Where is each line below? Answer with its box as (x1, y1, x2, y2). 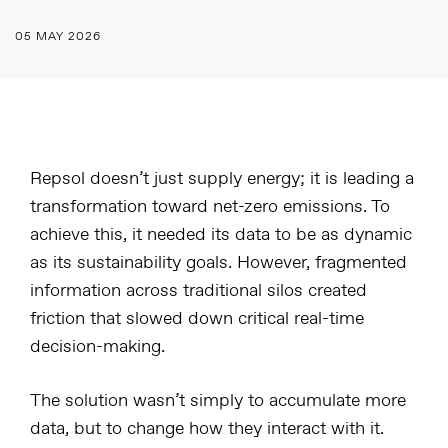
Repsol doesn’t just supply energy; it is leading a (30, 167, 414, 191)
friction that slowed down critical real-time (30, 307, 364, 331)
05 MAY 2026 (15, 29, 101, 45)
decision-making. (30, 335, 165, 359)
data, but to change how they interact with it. (30, 417, 384, 441)
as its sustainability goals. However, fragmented (30, 251, 407, 275)
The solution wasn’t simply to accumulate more (30, 389, 406, 413)
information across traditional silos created (30, 279, 367, 303)
